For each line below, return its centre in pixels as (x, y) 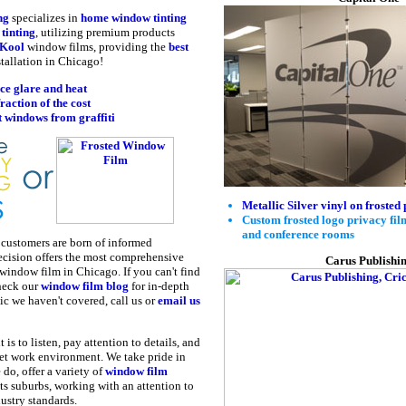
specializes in (44, 18)
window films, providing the (96, 47)
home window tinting (133, 18)
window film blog (84, 286)
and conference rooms (298, 235)
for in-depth (159, 286)
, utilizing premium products (105, 33)
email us (179, 301)
